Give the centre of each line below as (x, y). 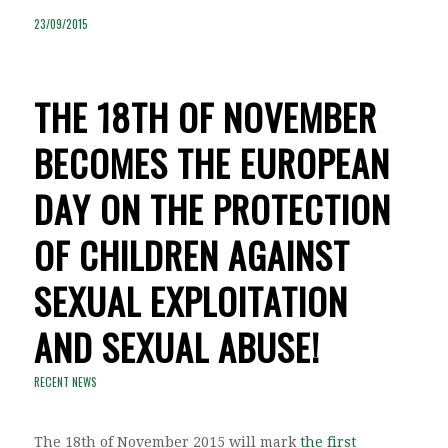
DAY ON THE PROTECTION (212, 208)
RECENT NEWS (65, 381)
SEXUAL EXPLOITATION (190, 300)
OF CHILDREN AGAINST (191, 254)
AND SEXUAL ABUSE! (176, 346)
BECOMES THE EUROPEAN (211, 162)
